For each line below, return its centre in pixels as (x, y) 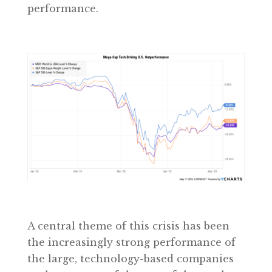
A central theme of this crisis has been (128, 226)
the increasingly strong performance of (131, 243)
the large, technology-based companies (130, 259)
